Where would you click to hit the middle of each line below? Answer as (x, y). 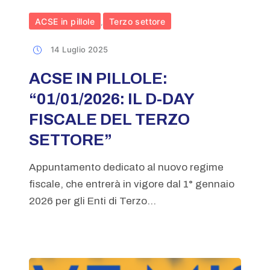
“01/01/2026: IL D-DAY (111, 99)
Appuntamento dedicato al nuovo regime (126, 167)
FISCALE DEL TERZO (109, 119)
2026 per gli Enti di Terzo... (92, 201)
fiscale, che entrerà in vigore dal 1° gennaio (131, 184)
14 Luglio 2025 (79, 49)
